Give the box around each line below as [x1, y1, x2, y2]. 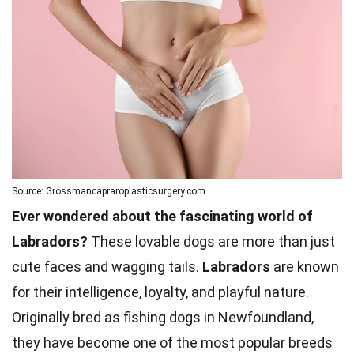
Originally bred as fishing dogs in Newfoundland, [12, 308, 314, 326]
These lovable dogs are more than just [88, 232, 335, 250]
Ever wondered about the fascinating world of [12, 207, 313, 224]
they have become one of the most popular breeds [12, 333, 333, 351]
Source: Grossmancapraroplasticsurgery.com [12, 185, 205, 197]
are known [270, 258, 339, 275]
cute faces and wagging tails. [12, 258, 202, 275]
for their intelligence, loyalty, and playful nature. [12, 283, 309, 300]
